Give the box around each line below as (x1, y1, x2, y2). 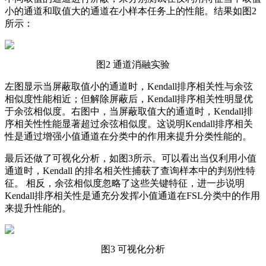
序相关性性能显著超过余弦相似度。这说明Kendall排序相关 (5, 118, 253, 129)
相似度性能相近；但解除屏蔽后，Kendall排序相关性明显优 (5, 93, 253, 104)
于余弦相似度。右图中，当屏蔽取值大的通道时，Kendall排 (5, 106, 253, 116)
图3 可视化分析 (101, 243, 165, 254)
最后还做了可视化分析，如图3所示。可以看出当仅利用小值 (5, 153, 256, 163)
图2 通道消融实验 (96, 59, 170, 69)
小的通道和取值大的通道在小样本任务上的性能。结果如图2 (5, 5, 256, 16)
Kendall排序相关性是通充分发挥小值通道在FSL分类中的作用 (5, 190, 260, 201)
